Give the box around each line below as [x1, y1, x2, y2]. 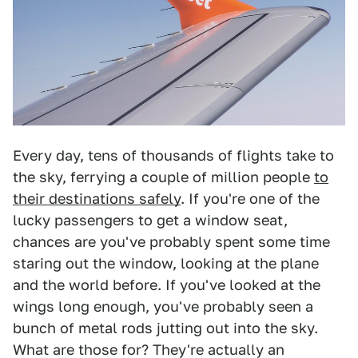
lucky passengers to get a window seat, [13, 211, 288, 229]
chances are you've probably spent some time [13, 233, 330, 250]
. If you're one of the [181, 189, 320, 207]
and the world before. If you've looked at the [13, 276, 320, 293]
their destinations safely [13, 189, 181, 207]
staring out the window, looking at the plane [13, 254, 319, 272]
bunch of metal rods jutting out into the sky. [13, 319, 318, 336]
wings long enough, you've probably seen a [13, 297, 313, 315]
